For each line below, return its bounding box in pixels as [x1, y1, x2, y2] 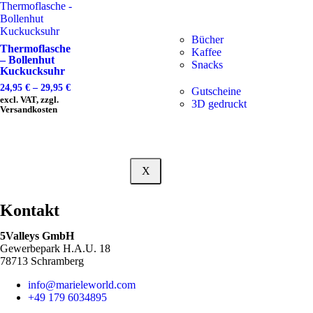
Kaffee [191, 46, 221, 58]
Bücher [191, 34, 224, 45]
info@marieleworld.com [28, 278, 136, 291]
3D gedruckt [191, 98, 247, 110]
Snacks [191, 59, 223, 71]
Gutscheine [191, 85, 241, 97]
